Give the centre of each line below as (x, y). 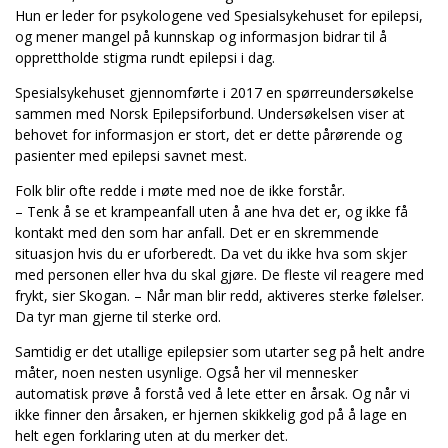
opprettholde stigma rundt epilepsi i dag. (145, 57)
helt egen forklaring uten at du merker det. (151, 435)
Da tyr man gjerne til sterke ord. (118, 316)
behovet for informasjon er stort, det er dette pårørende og (208, 134)
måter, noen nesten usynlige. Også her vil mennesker (186, 372)
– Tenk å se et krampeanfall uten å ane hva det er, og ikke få (211, 211)
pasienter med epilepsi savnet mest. (131, 155)
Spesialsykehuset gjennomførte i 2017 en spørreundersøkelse (214, 92)
